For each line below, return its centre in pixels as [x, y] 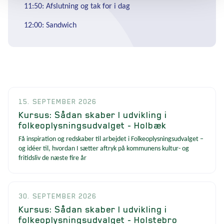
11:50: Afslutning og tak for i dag [77, 6]
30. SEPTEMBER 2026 [58, 196]
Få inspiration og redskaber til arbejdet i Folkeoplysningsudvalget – [111, 139]
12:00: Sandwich [50, 25]
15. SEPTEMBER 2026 [58, 101]
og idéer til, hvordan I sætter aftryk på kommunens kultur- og [104, 148]
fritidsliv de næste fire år [52, 158]
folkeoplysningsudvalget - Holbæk [92, 125]
